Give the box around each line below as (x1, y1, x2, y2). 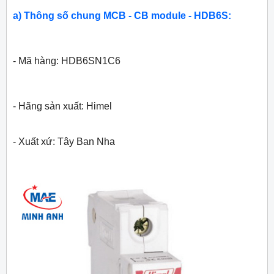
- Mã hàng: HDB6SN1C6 (13, 56, 120, 67)
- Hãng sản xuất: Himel (13, 101, 112, 112)
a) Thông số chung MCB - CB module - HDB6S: (13, 10, 231, 21)
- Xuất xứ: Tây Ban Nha (13, 136, 115, 147)
